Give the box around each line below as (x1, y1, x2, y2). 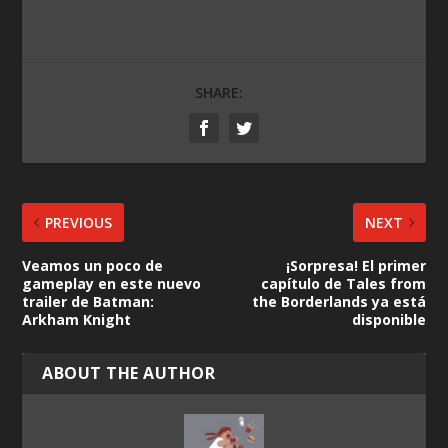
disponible (351, 310, 426, 330)
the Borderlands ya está (251, 292, 426, 312)
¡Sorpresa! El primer (285, 256, 426, 276)
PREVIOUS (45, 213, 113, 233)
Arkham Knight (22, 310, 132, 330)
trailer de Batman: (22, 292, 155, 312)
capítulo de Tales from (260, 274, 426, 294)
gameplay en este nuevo (22, 274, 202, 294)
